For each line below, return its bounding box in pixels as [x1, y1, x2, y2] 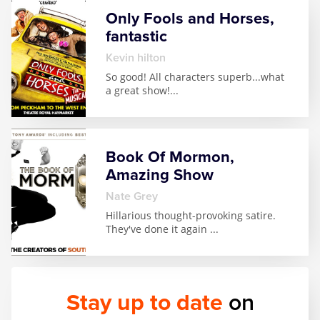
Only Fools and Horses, [106, 9, 274, 28]
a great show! [106, 84, 170, 97]
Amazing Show [106, 166, 214, 184]
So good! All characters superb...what [106, 70, 284, 84]
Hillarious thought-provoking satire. [106, 209, 276, 222]
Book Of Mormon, [106, 148, 234, 166]
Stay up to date [66, 289, 223, 316]
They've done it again [106, 222, 210, 236]
